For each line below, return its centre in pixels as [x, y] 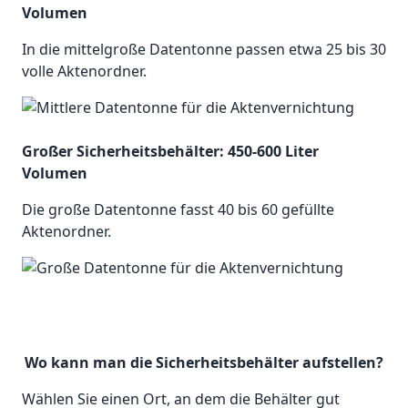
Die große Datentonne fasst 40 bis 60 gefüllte [178, 210]
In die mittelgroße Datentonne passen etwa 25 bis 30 [204, 50]
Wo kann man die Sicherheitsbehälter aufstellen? [204, 363]
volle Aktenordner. [84, 71]
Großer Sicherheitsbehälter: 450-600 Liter [170, 152]
